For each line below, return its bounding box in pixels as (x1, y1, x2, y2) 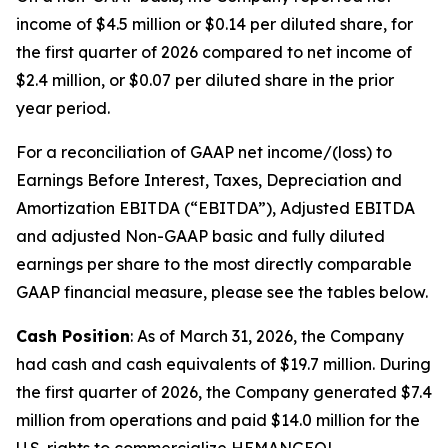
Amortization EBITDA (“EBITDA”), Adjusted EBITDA (16, 197, 415, 218)
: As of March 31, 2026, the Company (130, 325, 404, 346)
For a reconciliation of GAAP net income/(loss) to (16, 141, 392, 162)
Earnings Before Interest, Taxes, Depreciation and (16, 169, 402, 190)
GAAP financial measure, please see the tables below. (16, 281, 428, 302)
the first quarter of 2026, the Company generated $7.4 (16, 381, 432, 402)
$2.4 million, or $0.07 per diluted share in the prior (16, 69, 394, 90)
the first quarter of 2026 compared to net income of (16, 41, 412, 62)
